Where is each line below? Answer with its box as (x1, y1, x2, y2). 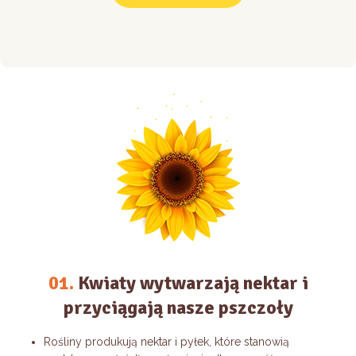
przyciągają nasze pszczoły (63, 295, 293, 319)
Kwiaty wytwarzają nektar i (73, 270, 308, 295)
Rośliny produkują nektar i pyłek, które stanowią (44, 335, 289, 348)
